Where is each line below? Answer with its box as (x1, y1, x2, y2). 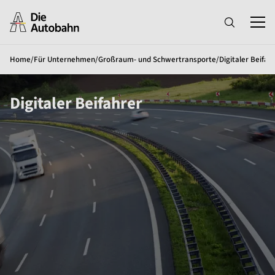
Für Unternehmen (34, 54, 95, 65)
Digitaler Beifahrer (10, 91, 142, 115)
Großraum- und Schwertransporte (98, 54, 216, 65)
